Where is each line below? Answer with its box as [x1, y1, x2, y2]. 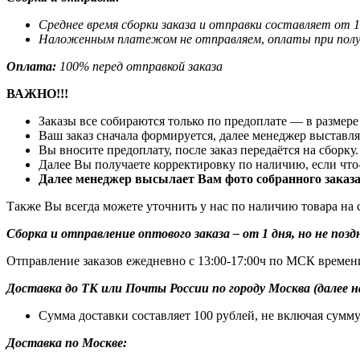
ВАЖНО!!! [6, 86, 68, 100]
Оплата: [6, 59, 56, 73]
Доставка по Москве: [6, 335, 127, 350]
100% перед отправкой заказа [59, 59, 223, 73]
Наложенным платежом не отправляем [39, 31, 261, 46]
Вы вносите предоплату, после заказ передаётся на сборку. [39, 142, 358, 157]
